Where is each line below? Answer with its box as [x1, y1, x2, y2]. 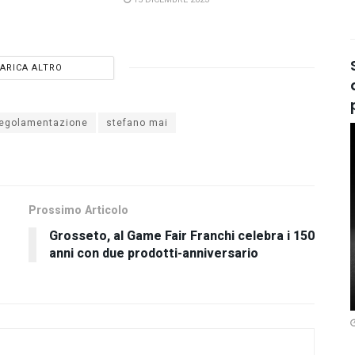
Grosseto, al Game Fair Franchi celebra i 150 [48, 226, 315, 246]
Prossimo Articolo [28, 201, 128, 219]
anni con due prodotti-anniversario [48, 243, 258, 263]
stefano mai [106, 115, 168, 130]
